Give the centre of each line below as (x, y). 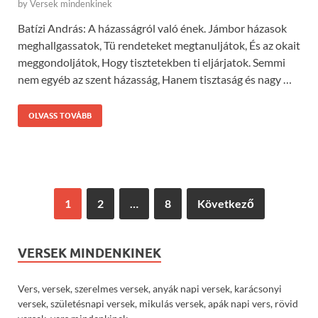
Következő (225, 204)
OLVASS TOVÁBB (60, 116)
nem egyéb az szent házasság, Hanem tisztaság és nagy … (155, 79)
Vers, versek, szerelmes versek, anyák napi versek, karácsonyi (150, 289)
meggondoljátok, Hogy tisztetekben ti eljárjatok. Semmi (152, 62)
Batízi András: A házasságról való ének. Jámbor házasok (152, 28)
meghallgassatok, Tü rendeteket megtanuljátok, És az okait (159, 45)
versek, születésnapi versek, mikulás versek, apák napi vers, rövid (158, 304)
